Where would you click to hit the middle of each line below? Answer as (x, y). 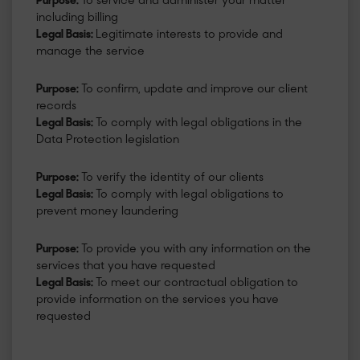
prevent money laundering (107, 212)
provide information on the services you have (157, 301)
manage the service (90, 51)
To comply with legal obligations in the (199, 123)
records (56, 106)
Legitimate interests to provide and (189, 35)
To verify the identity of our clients (172, 178)
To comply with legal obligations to (190, 195)
